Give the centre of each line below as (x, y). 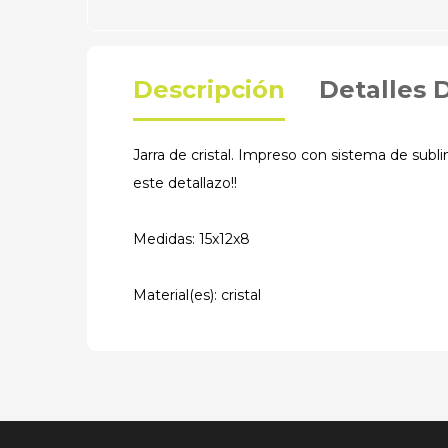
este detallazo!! (185, 183)
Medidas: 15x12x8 (191, 239)
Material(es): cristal (197, 295)
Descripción (209, 89)
